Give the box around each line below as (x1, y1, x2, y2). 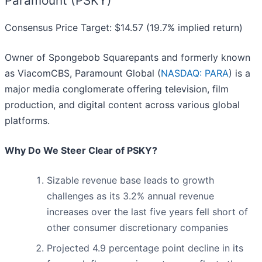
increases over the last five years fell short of (47, 206, 248, 218)
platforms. (5, 115, 50, 127)
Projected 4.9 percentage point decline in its (47, 242, 243, 254)
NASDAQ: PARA (161, 67, 229, 80)
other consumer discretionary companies (47, 222, 228, 234)
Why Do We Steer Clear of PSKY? (5, 144, 157, 157)
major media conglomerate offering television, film (5, 83, 229, 95)
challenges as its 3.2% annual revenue (47, 190, 214, 202)
